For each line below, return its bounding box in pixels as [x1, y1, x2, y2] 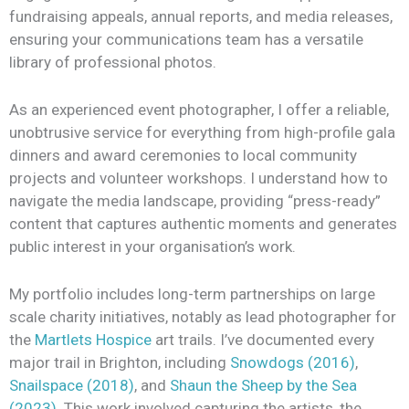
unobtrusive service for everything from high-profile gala [9, 123, 395, 142]
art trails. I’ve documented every [152, 330, 374, 350]
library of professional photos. [9, 53, 216, 72]
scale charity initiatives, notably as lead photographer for [9, 308, 396, 327]
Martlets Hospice [35, 330, 152, 350]
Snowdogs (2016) [230, 353, 355, 372]
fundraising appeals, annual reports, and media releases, [9, 7, 393, 26]
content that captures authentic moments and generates [9, 215, 397, 234]
